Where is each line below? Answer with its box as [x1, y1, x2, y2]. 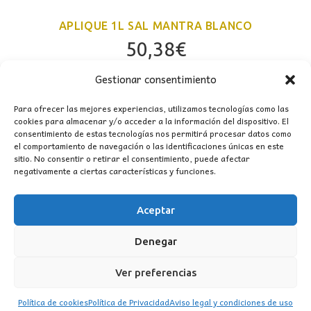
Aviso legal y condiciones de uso [169, 295, 293, 309]
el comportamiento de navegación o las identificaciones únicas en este [14, 139, 284, 153]
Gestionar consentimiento [94, 71, 217, 87]
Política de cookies [18, 295, 88, 309]
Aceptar [136, 203, 175, 216]
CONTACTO [10, 210, 81, 225]
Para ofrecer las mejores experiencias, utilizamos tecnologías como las [14, 101, 289, 115]
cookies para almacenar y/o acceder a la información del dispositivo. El [14, 114, 289, 128]
